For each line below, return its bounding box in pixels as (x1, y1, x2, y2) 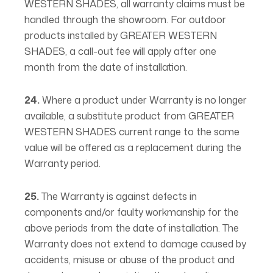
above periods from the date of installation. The (24, 221, 239, 235)
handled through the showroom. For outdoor (24, 13, 226, 26)
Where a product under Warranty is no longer (40, 93, 247, 107)
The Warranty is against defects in (39, 190, 197, 203)
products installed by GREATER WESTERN (24, 29, 217, 42)
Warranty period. (24, 157, 101, 170)
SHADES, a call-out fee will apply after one (24, 44, 216, 58)
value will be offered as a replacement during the (24, 141, 241, 154)
